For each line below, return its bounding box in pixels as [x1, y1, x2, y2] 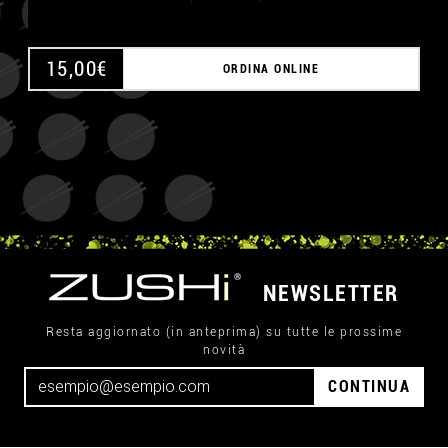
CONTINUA [328, 377, 410, 396]
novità [203, 343, 245, 357]
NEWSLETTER [262, 281, 399, 306]
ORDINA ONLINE [222, 62, 320, 76]
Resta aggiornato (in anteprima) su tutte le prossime [46, 325, 402, 339]
